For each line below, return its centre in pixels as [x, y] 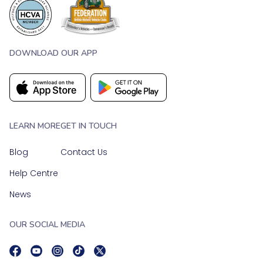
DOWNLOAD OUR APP [53, 53]
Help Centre [34, 173]
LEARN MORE [35, 126]
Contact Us [84, 152]
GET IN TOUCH [89, 126]
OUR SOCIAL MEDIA [47, 225]
